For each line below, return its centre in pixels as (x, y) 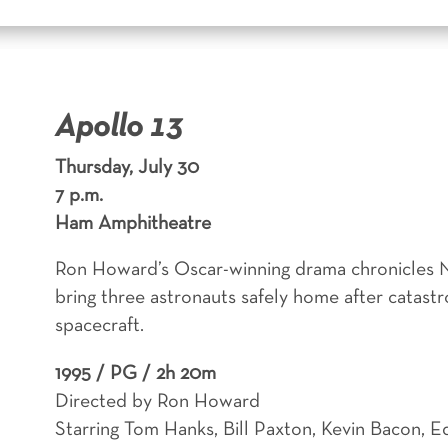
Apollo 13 (118, 127)
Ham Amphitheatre (132, 223)
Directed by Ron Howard (157, 401)
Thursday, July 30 (126, 167)
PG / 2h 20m (162, 373)
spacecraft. (99, 325)
